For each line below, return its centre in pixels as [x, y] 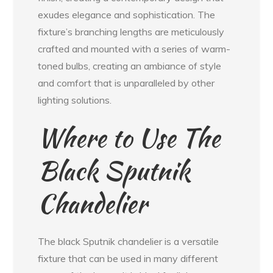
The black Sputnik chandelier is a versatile [129, 241]
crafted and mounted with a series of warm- [134, 48]
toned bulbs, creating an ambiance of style [130, 66]
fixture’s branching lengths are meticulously [131, 31]
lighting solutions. [75, 100]
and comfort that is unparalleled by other [126, 83]
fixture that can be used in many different [128, 258]
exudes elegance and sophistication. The [127, 14]
